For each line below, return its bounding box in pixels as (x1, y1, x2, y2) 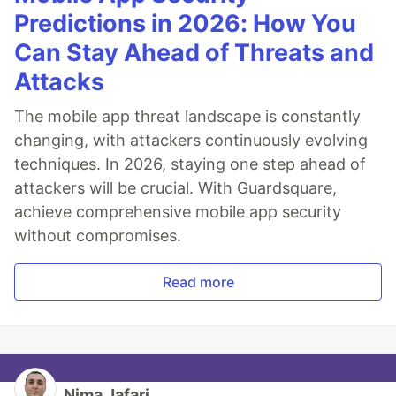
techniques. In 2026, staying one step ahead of (14, 155, 366, 174)
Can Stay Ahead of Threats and (14, 38, 374, 68)
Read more (162, 273, 234, 292)
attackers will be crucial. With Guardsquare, (14, 179, 337, 198)
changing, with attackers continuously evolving (14, 131, 368, 150)
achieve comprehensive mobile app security (14, 202, 341, 222)
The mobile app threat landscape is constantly (14, 107, 361, 126)
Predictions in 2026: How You (14, 9, 356, 39)
